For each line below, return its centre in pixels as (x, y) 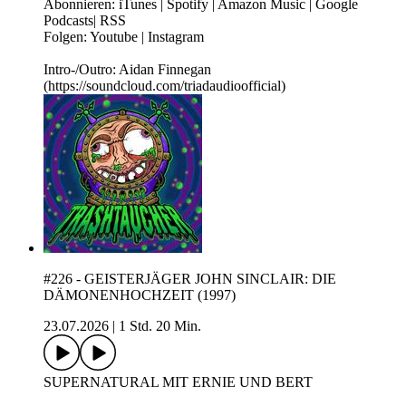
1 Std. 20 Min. (160, 326)
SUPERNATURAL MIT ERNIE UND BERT (178, 382)
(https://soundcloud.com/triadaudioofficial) (164, 86)
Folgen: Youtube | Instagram (124, 37)
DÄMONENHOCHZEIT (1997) (140, 295)
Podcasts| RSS (85, 21)
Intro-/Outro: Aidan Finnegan (127, 70)
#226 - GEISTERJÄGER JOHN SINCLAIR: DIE (190, 279)
